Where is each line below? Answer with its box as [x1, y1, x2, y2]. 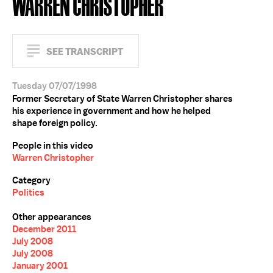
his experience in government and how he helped [12, 105, 211, 117]
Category [12, 174, 51, 186]
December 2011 [12, 223, 76, 235]
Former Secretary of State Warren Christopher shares [12, 93, 233, 105]
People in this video [12, 140, 93, 152]
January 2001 [12, 260, 68, 272]
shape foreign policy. [12, 117, 97, 129]
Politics [12, 186, 44, 199]
